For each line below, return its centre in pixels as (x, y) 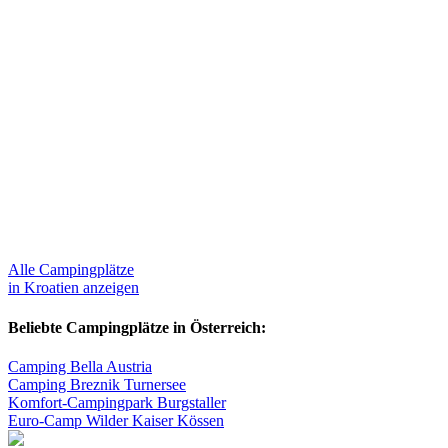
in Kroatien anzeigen (73, 288)
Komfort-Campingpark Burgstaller (117, 403)
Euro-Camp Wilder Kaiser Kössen (116, 421)
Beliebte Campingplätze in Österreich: (137, 327)
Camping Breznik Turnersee (97, 385)
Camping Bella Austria (80, 367)
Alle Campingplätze (71, 270)
